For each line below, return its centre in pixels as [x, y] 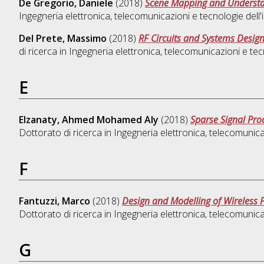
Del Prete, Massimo [62, 38]
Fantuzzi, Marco [54, 201]
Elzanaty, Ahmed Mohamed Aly [88, 119]
